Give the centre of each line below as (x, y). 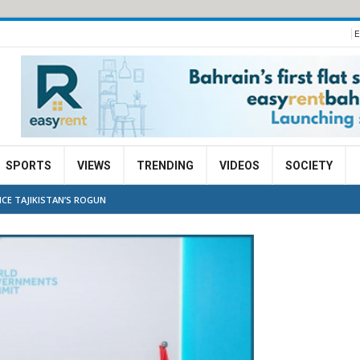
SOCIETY (309, 166)
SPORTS (29, 166)
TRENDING (165, 166)
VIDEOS (239, 166)
